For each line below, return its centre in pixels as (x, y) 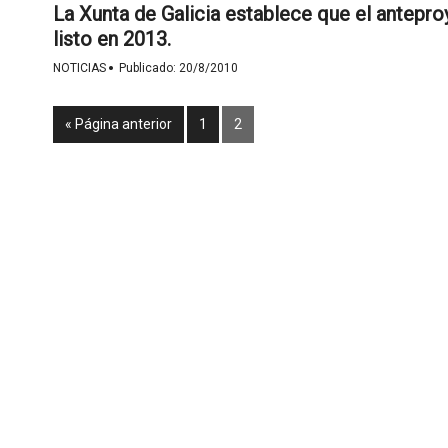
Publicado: (148, 68)
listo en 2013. (111, 39)
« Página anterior (118, 124)
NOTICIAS (79, 68)
